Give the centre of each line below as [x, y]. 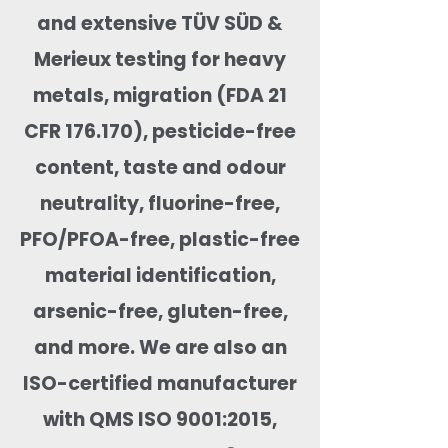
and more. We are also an [160, 347]
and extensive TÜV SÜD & [160, 23]
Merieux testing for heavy [160, 59]
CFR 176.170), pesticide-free [160, 131]
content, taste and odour [160, 167]
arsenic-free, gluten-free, [160, 311]
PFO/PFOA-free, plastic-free [160, 239]
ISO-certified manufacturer [160, 383]
